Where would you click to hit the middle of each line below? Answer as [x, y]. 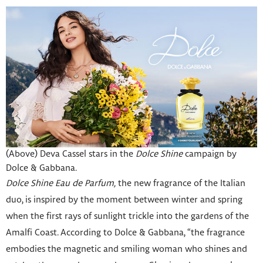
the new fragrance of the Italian [181, 183]
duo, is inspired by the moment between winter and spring [124, 200]
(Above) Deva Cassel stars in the [71, 154]
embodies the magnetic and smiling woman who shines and [127, 249]
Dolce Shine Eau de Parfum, [61, 183]
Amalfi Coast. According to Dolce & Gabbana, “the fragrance [125, 233]
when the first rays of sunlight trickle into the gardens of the [127, 216]
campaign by [210, 154]
